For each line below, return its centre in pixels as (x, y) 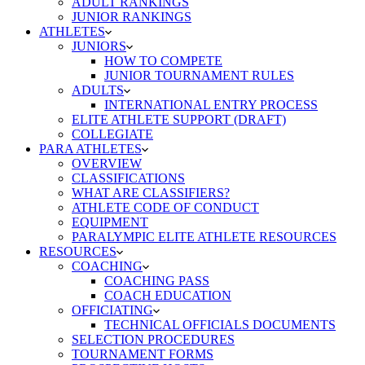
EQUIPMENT (110, 222)
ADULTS (98, 90)
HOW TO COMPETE (163, 61)
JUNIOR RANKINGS (132, 17)
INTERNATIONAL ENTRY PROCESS (211, 105)
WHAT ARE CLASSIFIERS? (151, 193)
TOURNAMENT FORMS (143, 354)
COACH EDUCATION (168, 295)
